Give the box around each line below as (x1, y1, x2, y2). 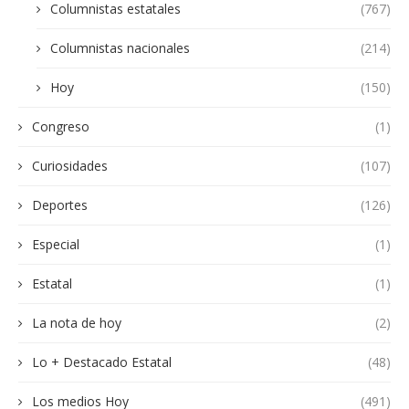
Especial (32, 236, 79, 254)
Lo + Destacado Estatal (32, 353, 172, 372)
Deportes (32, 196, 88, 215)
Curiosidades (32, 157, 108, 175)
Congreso (32, 118, 89, 136)
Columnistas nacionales (50, 39, 190, 58)
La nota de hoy (32, 314, 121, 332)
